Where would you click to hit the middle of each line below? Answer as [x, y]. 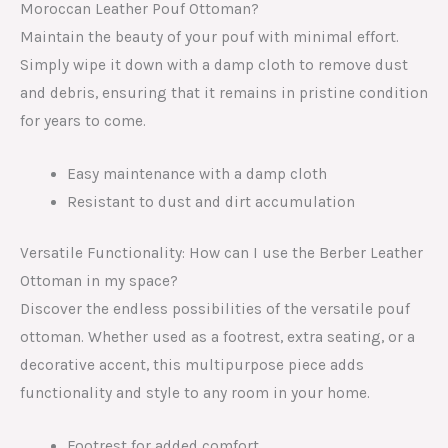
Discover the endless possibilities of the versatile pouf [215, 308]
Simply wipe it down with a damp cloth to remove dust [214, 64]
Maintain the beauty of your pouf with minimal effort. [209, 36]
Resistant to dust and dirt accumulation [210, 201]
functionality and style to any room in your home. [195, 392]
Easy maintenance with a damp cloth [196, 173]
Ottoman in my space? [99, 280]
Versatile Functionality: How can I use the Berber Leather [221, 252]
